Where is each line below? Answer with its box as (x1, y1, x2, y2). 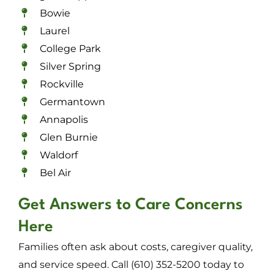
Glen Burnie (40, 131, 98, 143)
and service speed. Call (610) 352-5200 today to (18, 258, 244, 270)
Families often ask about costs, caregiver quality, (18, 240, 253, 253)
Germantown (40, 95, 105, 108)
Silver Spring (40, 60, 101, 72)
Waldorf (40, 149, 78, 161)
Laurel (40, 24, 70, 37)
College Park (40, 42, 101, 54)
